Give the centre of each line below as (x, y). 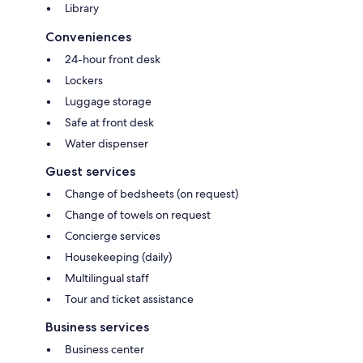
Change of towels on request (138, 214)
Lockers (84, 80)
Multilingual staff (107, 278)
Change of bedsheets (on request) (152, 193)
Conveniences (88, 36)
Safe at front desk (109, 122)
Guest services (90, 171)
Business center (105, 349)
